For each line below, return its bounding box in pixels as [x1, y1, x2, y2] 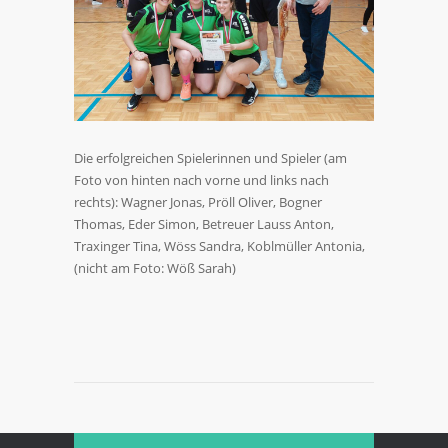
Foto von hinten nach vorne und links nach [74, 170, 329, 189]
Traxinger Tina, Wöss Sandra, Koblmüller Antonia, [74, 236, 365, 255]
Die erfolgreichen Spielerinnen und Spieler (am [74, 148, 347, 167]
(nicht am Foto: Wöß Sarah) [74, 258, 236, 277]
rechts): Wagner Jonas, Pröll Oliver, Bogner [74, 192, 322, 211]
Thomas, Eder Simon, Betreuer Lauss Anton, [74, 214, 334, 233]
